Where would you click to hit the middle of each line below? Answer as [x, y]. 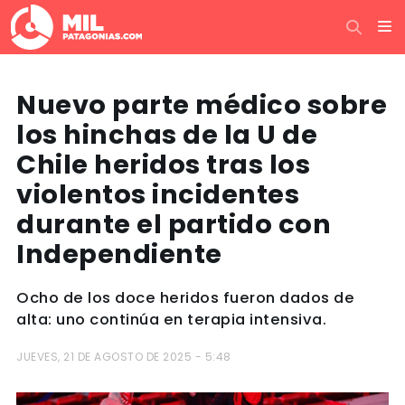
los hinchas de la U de [167, 135]
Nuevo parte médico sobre [202, 105]
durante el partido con [174, 224]
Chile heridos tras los [163, 165]
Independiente [119, 254]
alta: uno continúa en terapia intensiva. [171, 320]
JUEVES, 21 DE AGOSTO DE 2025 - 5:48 [124, 357]
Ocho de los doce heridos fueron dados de [185, 298]
